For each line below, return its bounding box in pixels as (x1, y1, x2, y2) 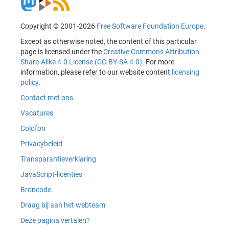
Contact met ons (20, 94, 73, 102)
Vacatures (20, 109, 53, 118)
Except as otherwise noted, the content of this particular (20, 37, 197, 46)
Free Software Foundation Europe (97, 22, 203, 31)
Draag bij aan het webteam (20, 201, 105, 210)
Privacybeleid (20, 140, 62, 148)
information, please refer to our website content (20, 68, 172, 77)
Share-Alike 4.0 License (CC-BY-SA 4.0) (20, 58, 142, 66)
